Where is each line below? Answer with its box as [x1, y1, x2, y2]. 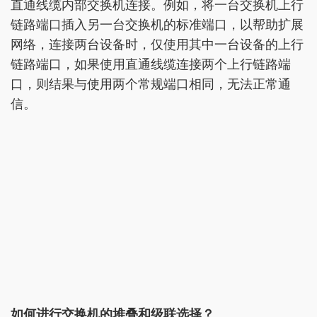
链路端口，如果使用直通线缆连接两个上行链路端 [11, 57, 291, 72]
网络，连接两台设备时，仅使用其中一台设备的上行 [11, 38, 304, 52]
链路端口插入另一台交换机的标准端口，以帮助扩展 [11, 18, 304, 33]
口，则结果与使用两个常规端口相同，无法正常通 [11, 77, 291, 92]
